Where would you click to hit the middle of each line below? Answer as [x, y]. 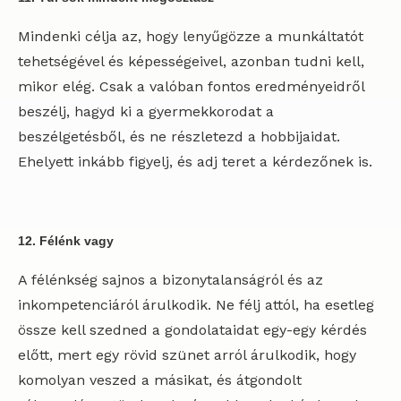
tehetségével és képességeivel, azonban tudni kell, [191, 61]
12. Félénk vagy [66, 241]
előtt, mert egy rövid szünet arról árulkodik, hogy [187, 355]
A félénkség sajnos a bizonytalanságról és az [171, 280]
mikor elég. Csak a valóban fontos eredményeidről [191, 86]
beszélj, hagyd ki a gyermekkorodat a [146, 111]
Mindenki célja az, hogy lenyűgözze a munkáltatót [191, 36]
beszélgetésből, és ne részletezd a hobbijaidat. [179, 137]
